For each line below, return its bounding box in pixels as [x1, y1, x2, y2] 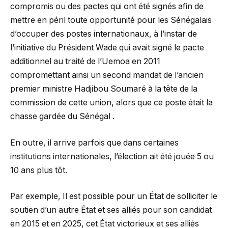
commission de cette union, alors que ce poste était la [10, 98, 213, 108]
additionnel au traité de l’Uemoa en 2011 [10, 56, 160, 67]
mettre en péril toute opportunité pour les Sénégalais [10, 15, 212, 25]
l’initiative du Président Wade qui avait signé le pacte [10, 43, 204, 53]
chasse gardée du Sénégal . [10, 111, 115, 122]
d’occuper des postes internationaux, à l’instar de [10, 29, 197, 39]
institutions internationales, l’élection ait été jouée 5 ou [10, 151, 214, 161]
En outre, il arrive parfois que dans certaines [10, 137, 179, 148]
